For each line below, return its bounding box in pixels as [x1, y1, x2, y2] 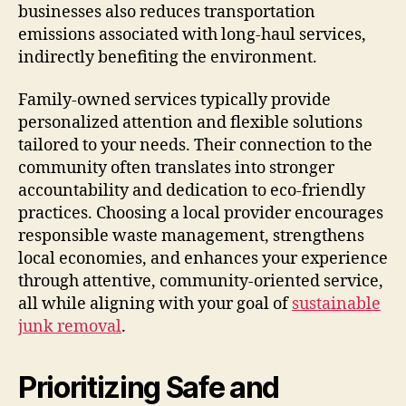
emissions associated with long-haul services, [18, 24, 366, 45]
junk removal [18, 316, 121, 338]
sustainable [292, 294, 381, 315]
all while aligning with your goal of [18, 294, 292, 315]
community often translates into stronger [18, 158, 334, 179]
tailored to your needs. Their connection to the [18, 135, 372, 157]
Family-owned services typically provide [18, 90, 331, 111]
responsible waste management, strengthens [18, 226, 364, 247]
